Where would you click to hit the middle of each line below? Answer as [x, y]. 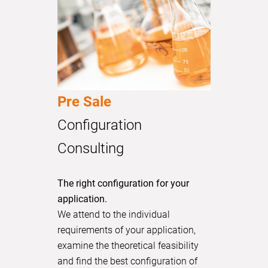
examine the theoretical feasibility [128, 245]
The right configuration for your [123, 183]
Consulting [91, 148]
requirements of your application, [127, 230]
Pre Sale [84, 101]
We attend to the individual [114, 214]
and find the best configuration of [127, 261]
